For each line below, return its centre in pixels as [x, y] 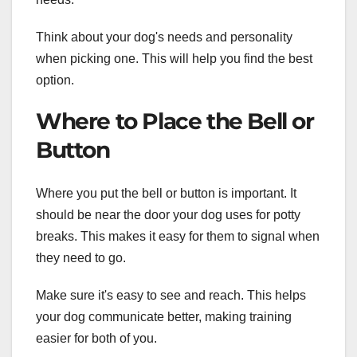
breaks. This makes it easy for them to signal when [178, 236]
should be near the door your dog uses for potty [168, 214]
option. [55, 80]
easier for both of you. [96, 338]
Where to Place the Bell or [175, 122]
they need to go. [81, 257]
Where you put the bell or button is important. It [166, 193]
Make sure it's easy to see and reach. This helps [171, 295]
